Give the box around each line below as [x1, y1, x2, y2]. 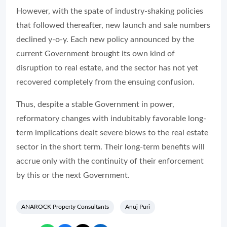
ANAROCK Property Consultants [21, 203, 109, 210]
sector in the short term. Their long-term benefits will [16, 142, 205, 151]
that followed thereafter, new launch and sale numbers [16, 21, 210, 29]
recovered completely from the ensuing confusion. [16, 78, 195, 86]
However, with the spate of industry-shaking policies [16, 7, 203, 15]
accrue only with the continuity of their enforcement [16, 157, 204, 165]
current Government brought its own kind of [16, 49, 175, 58]
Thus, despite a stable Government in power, [16, 100, 174, 108]
